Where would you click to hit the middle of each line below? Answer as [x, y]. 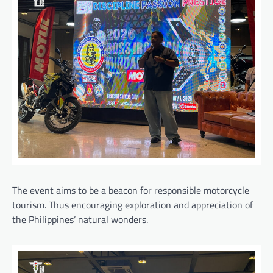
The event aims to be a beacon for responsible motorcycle [131, 190]
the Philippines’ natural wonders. [80, 220]
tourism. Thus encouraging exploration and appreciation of [133, 205]
